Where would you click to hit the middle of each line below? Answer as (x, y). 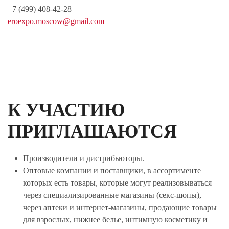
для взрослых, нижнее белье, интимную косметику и (115, 220)
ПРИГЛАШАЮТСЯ (92, 131)
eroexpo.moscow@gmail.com (56, 21)
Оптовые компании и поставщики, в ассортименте (112, 170)
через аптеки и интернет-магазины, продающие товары (120, 207)
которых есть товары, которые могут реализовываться (117, 183)
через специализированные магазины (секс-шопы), (112, 195)
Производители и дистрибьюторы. (84, 158)
